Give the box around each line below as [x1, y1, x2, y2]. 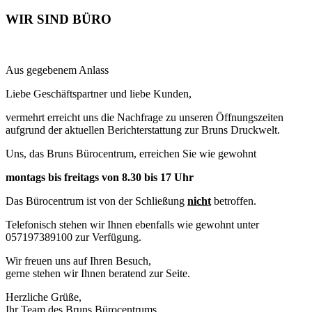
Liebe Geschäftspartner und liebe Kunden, [6, 88, 192, 100]
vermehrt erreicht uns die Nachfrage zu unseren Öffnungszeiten [6, 111, 283, 124]
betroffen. [211, 195, 256, 208]
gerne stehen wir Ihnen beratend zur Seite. [6, 267, 190, 280]
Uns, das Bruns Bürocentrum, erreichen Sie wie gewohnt [6, 148, 256, 160]
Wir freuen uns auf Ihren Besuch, [6, 255, 151, 267]
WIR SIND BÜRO [6, 12, 111, 27]
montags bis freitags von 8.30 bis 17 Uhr [6, 171, 194, 184]
